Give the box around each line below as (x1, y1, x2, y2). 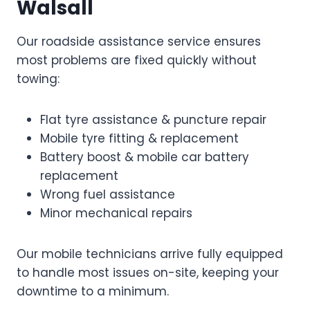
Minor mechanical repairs (40, 204, 192, 221)
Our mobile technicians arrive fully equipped (17, 245, 283, 262)
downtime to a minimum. (17, 282, 169, 300)
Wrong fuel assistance (40, 185, 175, 203)
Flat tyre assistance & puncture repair (40, 111, 266, 128)
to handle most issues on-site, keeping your (17, 264, 279, 281)
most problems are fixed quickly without (17, 51, 257, 69)
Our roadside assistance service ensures (17, 33, 261, 50)
